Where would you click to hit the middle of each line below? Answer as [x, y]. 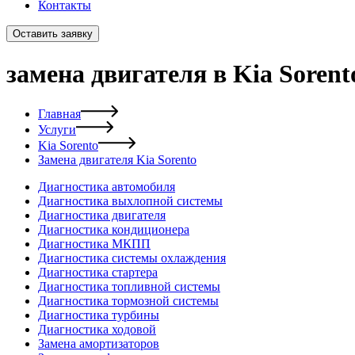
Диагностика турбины [99, 315]
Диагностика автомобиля [107, 187]
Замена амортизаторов [99, 344]
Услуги [57, 130]
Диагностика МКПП [94, 244]
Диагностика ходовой [97, 330]
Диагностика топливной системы [129, 287]
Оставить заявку [53, 34]
